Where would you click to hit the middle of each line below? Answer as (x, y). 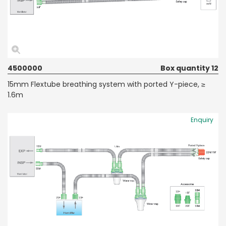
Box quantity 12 (189, 68)
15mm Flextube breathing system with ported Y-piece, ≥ (106, 84)
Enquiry (202, 120)
